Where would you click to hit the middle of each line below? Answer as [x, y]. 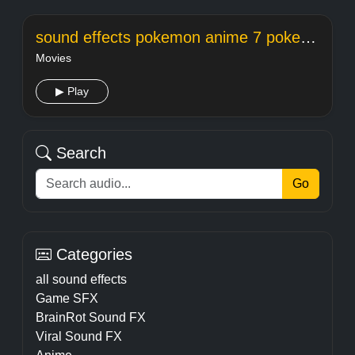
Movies [53, 58]
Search [79, 153]
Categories [92, 254]
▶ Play [72, 91]
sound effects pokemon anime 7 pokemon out [308, 37]
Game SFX [67, 298]
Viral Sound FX [79, 336]
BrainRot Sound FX [91, 317]
